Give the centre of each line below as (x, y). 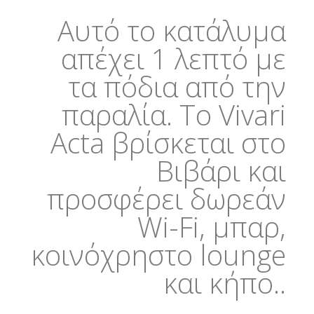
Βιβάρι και (221, 171)
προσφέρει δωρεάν (166, 199)
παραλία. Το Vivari (173, 115)
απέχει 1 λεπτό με (173, 59)
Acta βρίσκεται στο (168, 143)
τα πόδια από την (177, 87)
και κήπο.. (224, 283)
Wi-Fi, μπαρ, (211, 227)
